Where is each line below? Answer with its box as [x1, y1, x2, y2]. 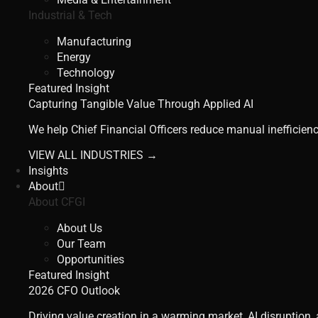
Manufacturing [57, 34, 131, 48]
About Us [57, 221, 102, 235]
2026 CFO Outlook [28, 283, 120, 297]
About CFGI [28, 195, 85, 209]
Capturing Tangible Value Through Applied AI [28, 97, 253, 111]
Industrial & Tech [28, 9, 112, 23]
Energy [57, 50, 91, 64]
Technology [57, 65, 115, 79]
